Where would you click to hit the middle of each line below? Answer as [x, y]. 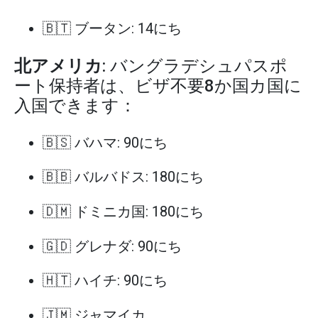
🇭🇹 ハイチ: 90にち [105, 281]
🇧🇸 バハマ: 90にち [105, 142]
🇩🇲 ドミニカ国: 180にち [123, 212]
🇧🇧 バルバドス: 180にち [123, 177]
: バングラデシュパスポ [195, 66]
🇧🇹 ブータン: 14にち [112, 28]
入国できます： [75, 105]
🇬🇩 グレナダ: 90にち [112, 246]
